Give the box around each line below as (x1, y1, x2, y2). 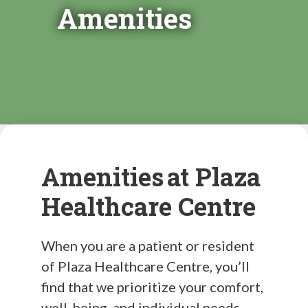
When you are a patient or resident (41, 236, 254, 254)
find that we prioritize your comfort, (41, 278, 263, 295)
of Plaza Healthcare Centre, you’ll (41, 257, 250, 274)
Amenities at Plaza (41, 159, 261, 193)
